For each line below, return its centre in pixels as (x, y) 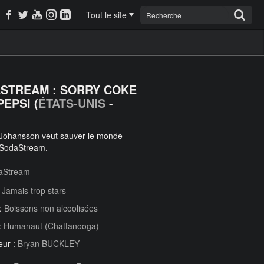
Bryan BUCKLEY (49, 243)
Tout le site (106, 15)
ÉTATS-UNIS (72, 103)
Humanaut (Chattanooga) (51, 226)
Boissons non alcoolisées (51, 208)
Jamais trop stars (34, 190)
